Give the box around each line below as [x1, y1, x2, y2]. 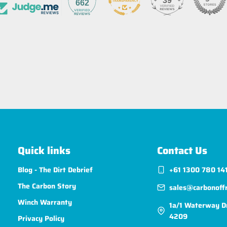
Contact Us [157, 142, 208, 159]
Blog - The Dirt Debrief [18, 164, 93, 176]
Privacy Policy [18, 213, 65, 224]
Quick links [18, 142, 71, 159]
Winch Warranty [18, 197, 72, 208]
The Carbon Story [18, 180, 77, 192]
